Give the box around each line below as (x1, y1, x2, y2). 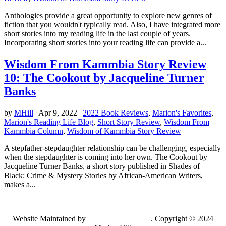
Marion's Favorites (152, 108, 211, 117)
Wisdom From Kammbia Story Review (4, 57, 206, 71)
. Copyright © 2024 (151, 214, 213, 223)
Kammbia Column (4, 126, 63, 135)
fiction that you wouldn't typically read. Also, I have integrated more (4, 20, 220, 29)
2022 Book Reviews (83, 108, 148, 117)
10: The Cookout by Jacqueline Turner (4, 71, 204, 84)
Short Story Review (97, 117, 160, 126)
